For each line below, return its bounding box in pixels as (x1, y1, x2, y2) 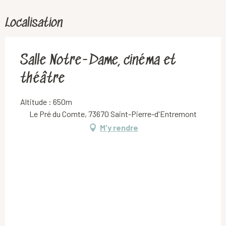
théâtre (20, 71, 65, 88)
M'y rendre (100, 123, 138, 133)
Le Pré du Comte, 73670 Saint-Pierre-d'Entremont (29, 109, 197, 119)
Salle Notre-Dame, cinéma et (20, 53, 176, 70)
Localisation (5, 16, 63, 31)
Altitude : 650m (20, 97, 72, 107)
